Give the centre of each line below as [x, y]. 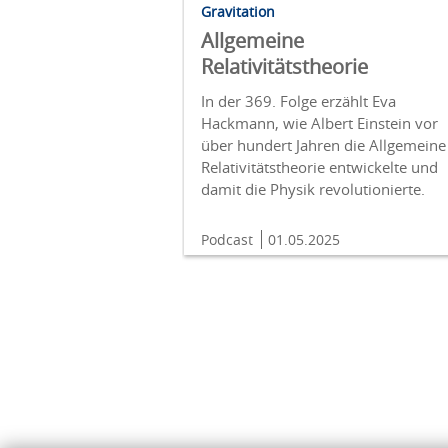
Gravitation [238, 12]
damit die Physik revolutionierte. [313, 189]
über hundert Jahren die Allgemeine [323, 145]
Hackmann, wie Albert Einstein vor [319, 123]
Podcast [229, 240]
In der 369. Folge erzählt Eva [298, 101]
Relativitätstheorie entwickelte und [319, 167]
